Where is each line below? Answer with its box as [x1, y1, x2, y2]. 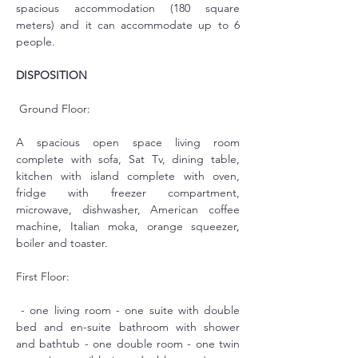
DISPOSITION [16, 68, 87, 82]
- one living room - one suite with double [16, 303, 240, 317]
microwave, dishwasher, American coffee [16, 202, 240, 217]
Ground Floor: [16, 101, 90, 116]
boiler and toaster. [16, 236, 108, 250]
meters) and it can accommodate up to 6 [16, 18, 240, 32]
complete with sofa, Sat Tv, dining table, [16, 152, 240, 166]
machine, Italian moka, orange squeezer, [16, 219, 240, 233]
